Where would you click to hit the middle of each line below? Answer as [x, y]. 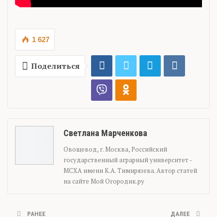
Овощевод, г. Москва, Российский [115, 149]
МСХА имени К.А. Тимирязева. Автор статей [130, 170]
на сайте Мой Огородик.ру [104, 181]
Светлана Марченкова [105, 133]
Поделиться [55, 66]
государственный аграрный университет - [128, 160]
